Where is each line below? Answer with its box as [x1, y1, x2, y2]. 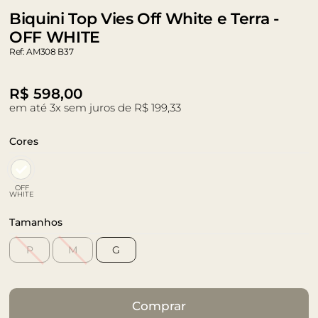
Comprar [132, 299, 186, 314]
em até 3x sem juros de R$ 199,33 [9, 101, 181, 114]
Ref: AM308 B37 [9, 46, 74, 57]
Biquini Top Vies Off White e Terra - [9, 9, 279, 28]
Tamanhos [9, 216, 62, 229]
